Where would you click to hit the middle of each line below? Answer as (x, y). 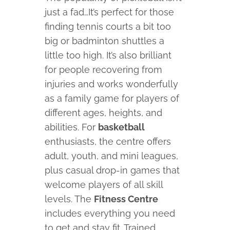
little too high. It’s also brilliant (108, 55)
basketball (122, 127)
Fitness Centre (126, 199)
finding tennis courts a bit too (108, 27)
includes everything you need (110, 214)
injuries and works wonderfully (112, 84)
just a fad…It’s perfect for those (110, 12)
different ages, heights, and (104, 113)
